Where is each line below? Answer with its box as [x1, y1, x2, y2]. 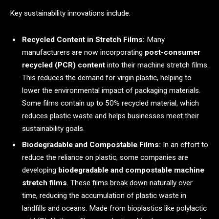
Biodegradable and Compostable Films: [22, 140, 161, 149]
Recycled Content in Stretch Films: [22, 35, 145, 44]
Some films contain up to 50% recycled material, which [22, 98, 199, 108]
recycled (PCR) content [22, 60, 105, 69]
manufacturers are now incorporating [22, 47, 145, 57]
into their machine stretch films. [105, 60, 209, 69]
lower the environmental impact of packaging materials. [22, 86, 200, 95]
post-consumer [145, 47, 200, 57]
